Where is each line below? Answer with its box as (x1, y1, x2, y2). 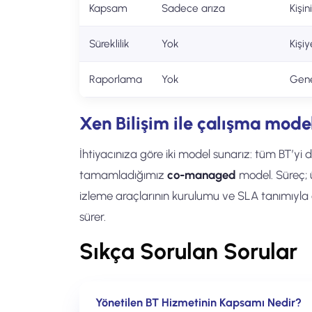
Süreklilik (89, 37, 130, 50)
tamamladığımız (79, 168, 167, 182)
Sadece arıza (162, 1, 225, 15)
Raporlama (89, 72, 142, 86)
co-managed (167, 168, 236, 182)
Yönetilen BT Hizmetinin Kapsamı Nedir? (95, 295, 302, 309)
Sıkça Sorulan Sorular (79, 238, 297, 265)
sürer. (79, 210, 106, 224)
